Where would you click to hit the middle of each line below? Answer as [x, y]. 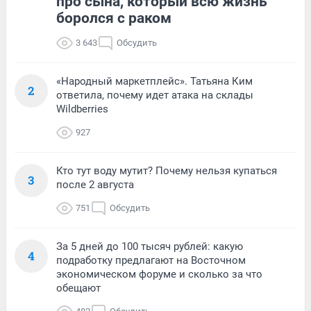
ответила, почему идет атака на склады [155, 95]
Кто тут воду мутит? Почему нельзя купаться [167, 170]
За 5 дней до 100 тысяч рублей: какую [150, 246]
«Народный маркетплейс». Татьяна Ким [154, 81]
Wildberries [82, 109]
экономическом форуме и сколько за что [159, 274]
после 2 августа [95, 184]
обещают [78, 288]
